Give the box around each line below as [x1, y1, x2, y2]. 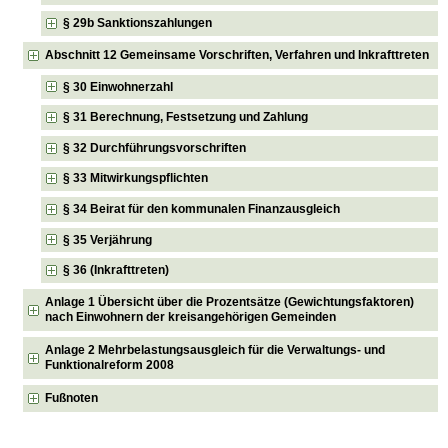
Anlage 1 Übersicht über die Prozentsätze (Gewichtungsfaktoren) [45, 294, 415, 309]
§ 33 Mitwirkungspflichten [63, 171, 209, 186]
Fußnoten [45, 390, 99, 405]
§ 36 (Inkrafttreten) [63, 263, 170, 278]
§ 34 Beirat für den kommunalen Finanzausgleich [63, 201, 341, 216]
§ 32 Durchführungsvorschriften [63, 140, 247, 155]
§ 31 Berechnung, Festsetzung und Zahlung [63, 110, 309, 125]
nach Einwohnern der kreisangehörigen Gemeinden [45, 309, 337, 324]
